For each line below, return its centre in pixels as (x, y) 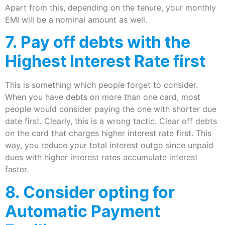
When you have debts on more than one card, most (103, 97)
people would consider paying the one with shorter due (111, 109)
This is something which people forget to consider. (101, 85)
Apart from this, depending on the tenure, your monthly (110, 7)
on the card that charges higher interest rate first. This (108, 133)
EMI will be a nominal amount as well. (76, 19)
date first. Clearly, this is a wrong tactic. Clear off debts (111, 121)
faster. (17, 170)
